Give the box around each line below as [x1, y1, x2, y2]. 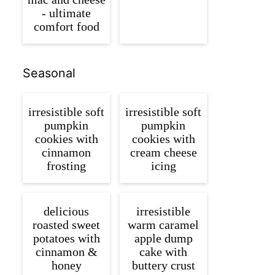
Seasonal [23, 66, 76, 81]
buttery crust [131, 258, 195, 273]
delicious [44, 204, 89, 219]
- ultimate [42, 6, 91, 20]
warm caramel [128, 218, 199, 232]
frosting [47, 159, 86, 173]
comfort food [33, 20, 99, 34]
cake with [139, 245, 187, 259]
